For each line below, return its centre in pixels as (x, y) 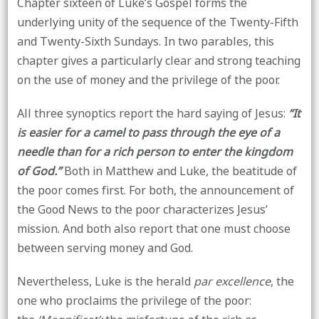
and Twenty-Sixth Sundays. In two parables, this (145, 42)
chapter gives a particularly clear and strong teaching (158, 61)
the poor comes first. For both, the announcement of (155, 190)
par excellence (232, 282)
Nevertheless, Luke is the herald (105, 282)
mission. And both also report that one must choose (153, 229)
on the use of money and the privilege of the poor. (148, 80)
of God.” (39, 171)
